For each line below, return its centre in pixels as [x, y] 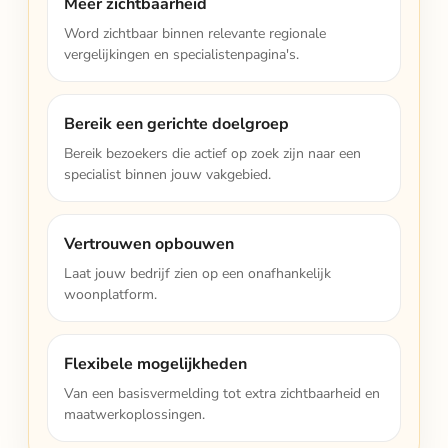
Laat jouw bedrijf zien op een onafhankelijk [197, 273]
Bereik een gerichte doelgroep [176, 124]
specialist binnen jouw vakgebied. [167, 174]
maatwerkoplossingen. [134, 414]
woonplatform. [110, 294]
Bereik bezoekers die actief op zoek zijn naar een [212, 153]
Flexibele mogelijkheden [155, 364]
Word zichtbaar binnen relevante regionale [195, 33]
